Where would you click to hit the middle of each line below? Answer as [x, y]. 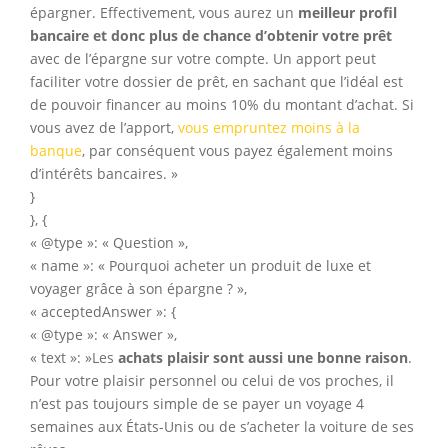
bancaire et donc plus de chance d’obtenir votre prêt [211, 36]
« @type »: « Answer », [103, 335]
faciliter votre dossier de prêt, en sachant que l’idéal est [216, 82]
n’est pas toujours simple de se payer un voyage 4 [197, 404]
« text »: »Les [74, 358]
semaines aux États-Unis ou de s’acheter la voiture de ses [222, 427]
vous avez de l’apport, [104, 128]
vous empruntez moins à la [269, 128]
